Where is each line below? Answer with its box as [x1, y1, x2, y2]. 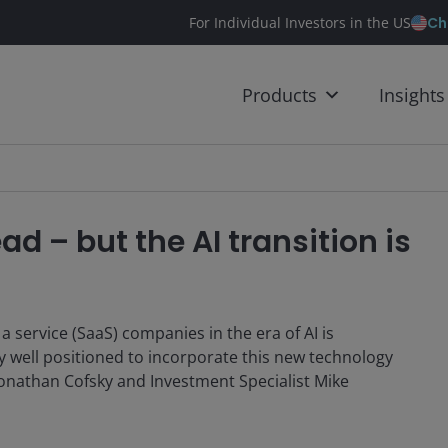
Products [242, 83, 317, 107]
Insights [379, 83, 445, 107]
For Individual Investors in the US [189, 13, 411, 32]
